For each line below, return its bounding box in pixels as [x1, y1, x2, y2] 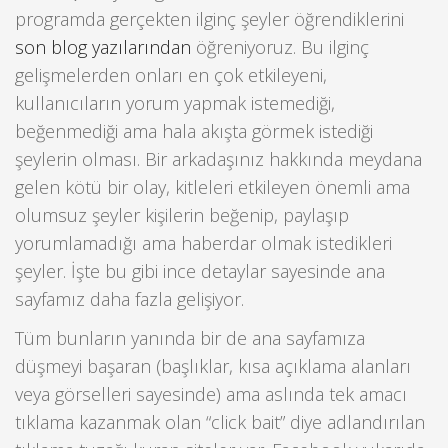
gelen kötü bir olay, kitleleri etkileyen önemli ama [15, 175, 410, 200]
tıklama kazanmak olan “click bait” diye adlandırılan [15, 409, 425, 434]
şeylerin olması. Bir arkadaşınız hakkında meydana [15, 147, 422, 172]
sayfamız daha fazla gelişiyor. [15, 287, 244, 312]
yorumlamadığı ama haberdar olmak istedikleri [15, 231, 392, 256]
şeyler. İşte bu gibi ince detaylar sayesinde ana [15, 259, 385, 284]
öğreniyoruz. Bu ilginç [191, 35, 369, 60]
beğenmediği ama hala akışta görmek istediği [15, 119, 373, 144]
